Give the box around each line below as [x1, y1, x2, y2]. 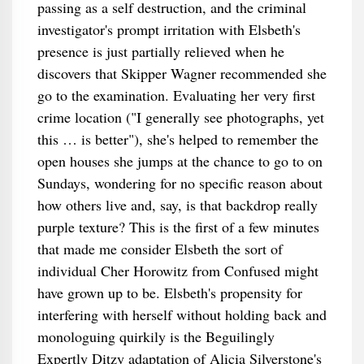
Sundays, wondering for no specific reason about [37, 173, 323, 193]
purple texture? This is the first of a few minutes [37, 217, 319, 236]
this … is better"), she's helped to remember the [37, 129, 318, 149]
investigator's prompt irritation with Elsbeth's [37, 19, 301, 39]
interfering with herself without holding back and [37, 305, 327, 324]
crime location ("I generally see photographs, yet [37, 107, 324, 127]
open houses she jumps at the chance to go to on [37, 151, 323, 171]
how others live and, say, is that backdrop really [37, 195, 318, 214]
